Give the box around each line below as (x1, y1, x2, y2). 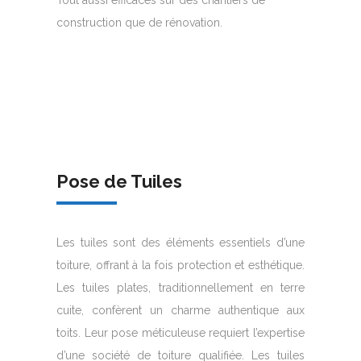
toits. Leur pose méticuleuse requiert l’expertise (56, 326, 305, 339)
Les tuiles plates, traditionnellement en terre (56, 281, 305, 294)
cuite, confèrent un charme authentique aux (56, 304, 305, 317)
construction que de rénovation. (56, 16, 222, 29)
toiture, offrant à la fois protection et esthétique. (56, 259, 305, 272)
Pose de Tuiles (56, 171, 182, 192)
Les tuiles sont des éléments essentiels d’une (56, 236, 305, 249)
